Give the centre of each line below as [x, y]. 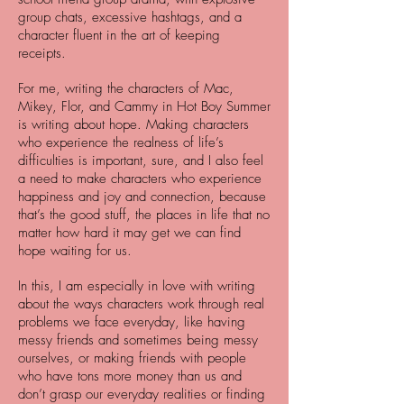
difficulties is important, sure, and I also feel [141, 161]
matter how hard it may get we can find [129, 233]
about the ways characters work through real [141, 304]
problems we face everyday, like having [132, 322]
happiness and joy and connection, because [142, 197]
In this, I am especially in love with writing [137, 286]
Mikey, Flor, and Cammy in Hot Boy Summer [144, 106]
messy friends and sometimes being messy [138, 340]
